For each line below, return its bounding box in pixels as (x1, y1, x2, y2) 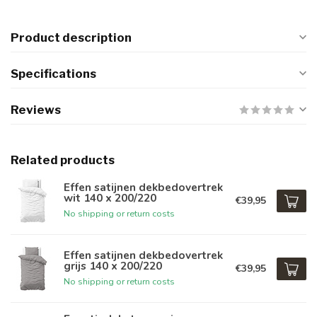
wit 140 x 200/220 (64, 190, 156, 205)
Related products (11, 153, 115, 167)
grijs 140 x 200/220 (64, 258, 162, 273)
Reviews (11, 103, 61, 117)
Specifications (11, 67, 96, 81)
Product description (11, 30, 132, 45)
